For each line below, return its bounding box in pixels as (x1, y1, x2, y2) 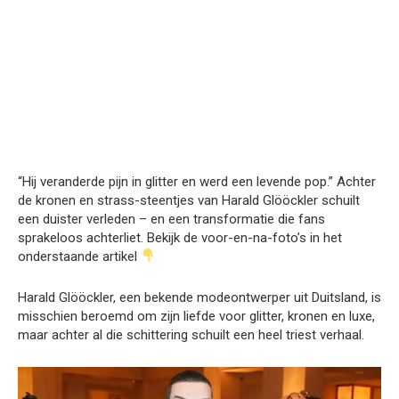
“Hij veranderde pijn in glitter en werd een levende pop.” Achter (18, 173, 376, 190)
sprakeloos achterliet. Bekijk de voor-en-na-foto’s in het (18, 229, 342, 246)
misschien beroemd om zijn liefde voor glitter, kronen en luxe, (18, 307, 375, 324)
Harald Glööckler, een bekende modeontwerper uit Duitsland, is (18, 289, 381, 305)
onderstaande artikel (18, 248, 141, 265)
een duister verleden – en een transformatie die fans (18, 210, 325, 227)
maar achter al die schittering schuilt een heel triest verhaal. (18, 326, 364, 343)
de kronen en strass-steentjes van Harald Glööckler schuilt (18, 191, 360, 208)
